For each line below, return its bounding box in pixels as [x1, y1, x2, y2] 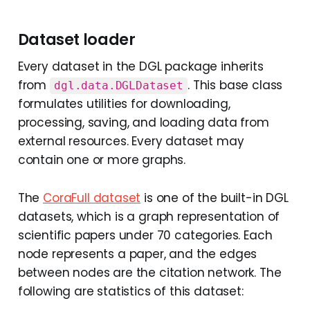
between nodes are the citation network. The [17, 264, 282, 282]
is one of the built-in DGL [140, 190, 289, 207]
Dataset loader [17, 29, 136, 51]
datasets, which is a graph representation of [17, 208, 280, 226]
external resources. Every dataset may [17, 133, 244, 150]
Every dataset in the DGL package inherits [17, 58, 264, 75]
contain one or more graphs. [17, 152, 186, 169]
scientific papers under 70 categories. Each [17, 227, 273, 244]
